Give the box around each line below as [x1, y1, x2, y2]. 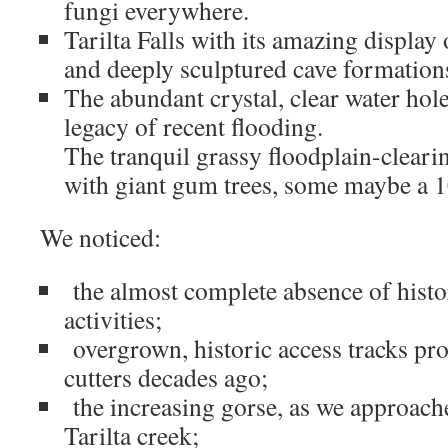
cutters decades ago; [64, 360, 268, 394]
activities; [64, 302, 162, 336]
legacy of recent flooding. [64, 109, 323, 143]
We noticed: [40, 220, 161, 254]
